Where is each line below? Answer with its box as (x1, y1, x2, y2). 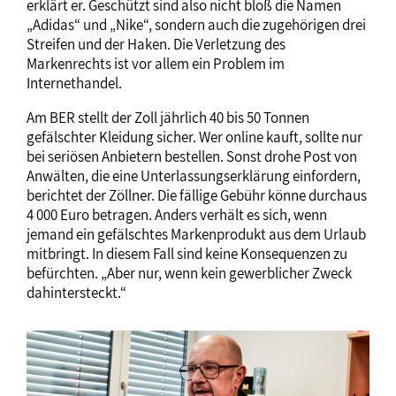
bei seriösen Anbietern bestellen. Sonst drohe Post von (27, 146, 357, 166)
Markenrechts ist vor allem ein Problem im (27, 53, 285, 73)
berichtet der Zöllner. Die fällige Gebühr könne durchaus (27, 185, 367, 205)
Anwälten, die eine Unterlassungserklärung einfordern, (27, 165, 361, 186)
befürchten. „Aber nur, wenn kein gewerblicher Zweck (27, 263, 352, 283)
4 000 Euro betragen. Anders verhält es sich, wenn (27, 204, 327, 225)
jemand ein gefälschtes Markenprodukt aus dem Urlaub (27, 224, 366, 244)
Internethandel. (27, 72, 122, 93)
